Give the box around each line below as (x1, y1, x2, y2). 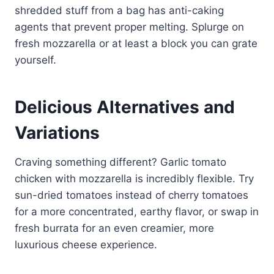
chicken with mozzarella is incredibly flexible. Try (15, 172, 254, 185)
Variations (15, 122, 100, 143)
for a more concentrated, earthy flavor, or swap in (15, 205, 259, 218)
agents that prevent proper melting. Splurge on (15, 20, 244, 33)
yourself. (15, 53, 56, 66)
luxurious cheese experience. (15, 238, 157, 251)
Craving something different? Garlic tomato (15, 155, 226, 168)
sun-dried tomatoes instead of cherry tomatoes (15, 188, 248, 201)
